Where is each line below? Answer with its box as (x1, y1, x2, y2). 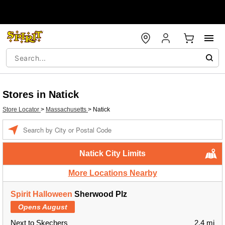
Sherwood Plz (72, 190, 127, 198)
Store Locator (3, 106, 41, 113)
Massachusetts (46, 106, 88, 113)
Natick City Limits (79, 149, 146, 158)
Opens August (18, 203, 67, 211)
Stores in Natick (3, 89, 79, 100)
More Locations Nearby (68, 169, 157, 177)
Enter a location (23, 121, 65, 128)
